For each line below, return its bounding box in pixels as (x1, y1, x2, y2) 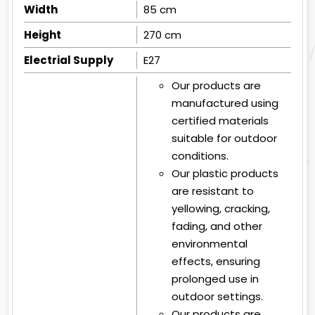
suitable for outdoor (172, 130, 278, 146)
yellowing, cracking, (172, 200, 271, 216)
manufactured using (172, 95, 279, 110)
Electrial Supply (24, 52, 114, 67)
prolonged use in (172, 271, 259, 286)
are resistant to (172, 183, 255, 198)
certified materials (172, 112, 269, 128)
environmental (172, 236, 248, 251)
